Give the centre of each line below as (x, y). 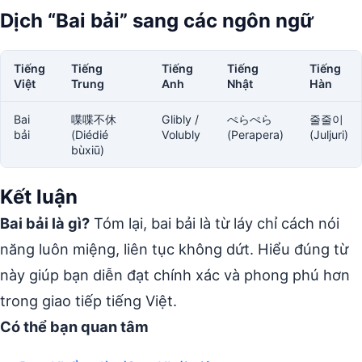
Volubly (181, 135)
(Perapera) (255, 135)
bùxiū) (88, 150)
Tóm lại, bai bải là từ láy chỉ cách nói (215, 223)
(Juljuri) (329, 135)
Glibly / (180, 119)
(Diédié (90, 135)
